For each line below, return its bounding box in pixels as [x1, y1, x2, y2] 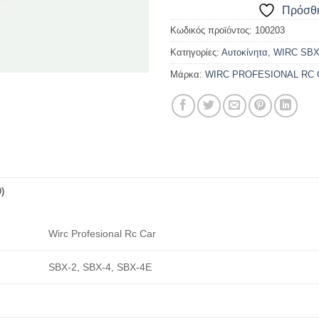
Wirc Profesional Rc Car [48, 227, 157, 239]
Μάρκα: [170, 68, 205, 80]
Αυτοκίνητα [221, 46, 268, 58]
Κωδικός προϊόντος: [170, 24, 255, 36]
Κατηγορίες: [170, 46, 221, 58]
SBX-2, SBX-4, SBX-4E [48, 261, 152, 273]
